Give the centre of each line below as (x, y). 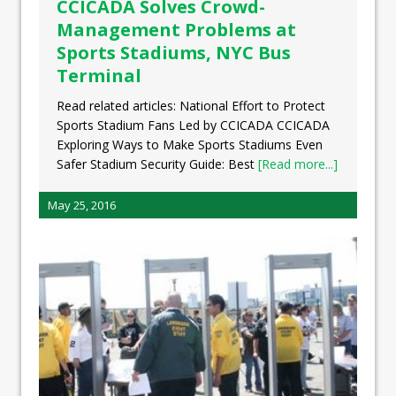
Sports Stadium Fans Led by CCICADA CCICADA (193, 126)
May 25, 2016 (82, 206)
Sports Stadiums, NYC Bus (174, 53)
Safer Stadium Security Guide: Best (157, 164)
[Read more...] (298, 164)
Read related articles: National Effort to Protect (191, 106)
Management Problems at (176, 30)
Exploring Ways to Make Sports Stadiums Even (190, 145)
